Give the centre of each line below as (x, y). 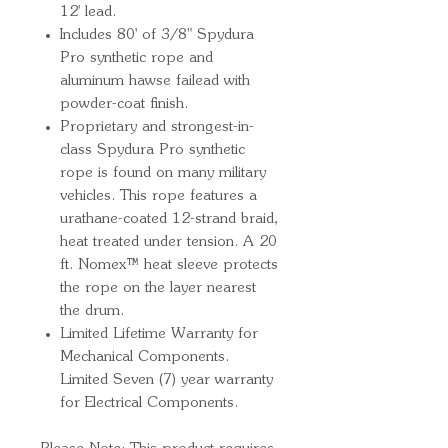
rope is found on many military (163, 173)
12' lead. (88, 12)
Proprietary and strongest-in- (157, 127)
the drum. (94, 311)
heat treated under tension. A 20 (168, 242)
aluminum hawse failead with (155, 81)
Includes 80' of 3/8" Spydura (157, 35)
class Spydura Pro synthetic (152, 150)
